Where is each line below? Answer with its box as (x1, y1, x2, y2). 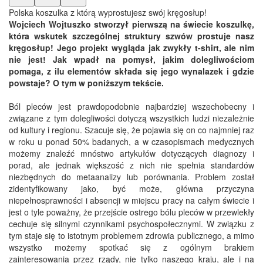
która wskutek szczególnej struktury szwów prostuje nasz (9, 30, 254, 42)
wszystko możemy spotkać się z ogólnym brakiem (9, 241, 254, 254)
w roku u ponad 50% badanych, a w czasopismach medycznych (9, 136, 254, 148)
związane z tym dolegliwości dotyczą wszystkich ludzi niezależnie (9, 112, 254, 124)
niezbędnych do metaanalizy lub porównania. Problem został (9, 171, 254, 183)
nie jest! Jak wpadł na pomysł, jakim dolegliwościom (9, 53, 254, 66)
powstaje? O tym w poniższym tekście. (9, 77, 164, 89)
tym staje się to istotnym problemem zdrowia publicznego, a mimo (9, 230, 254, 242)
